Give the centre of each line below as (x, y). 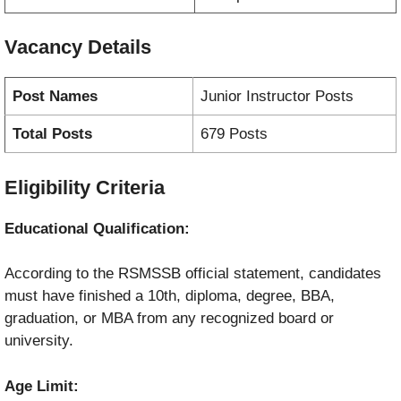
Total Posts (52, 134)
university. (39, 341)
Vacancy (46, 47)
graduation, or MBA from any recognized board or (169, 319)
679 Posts (234, 134)
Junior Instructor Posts (277, 97)
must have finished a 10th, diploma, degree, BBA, (170, 296)
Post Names (55, 97)
